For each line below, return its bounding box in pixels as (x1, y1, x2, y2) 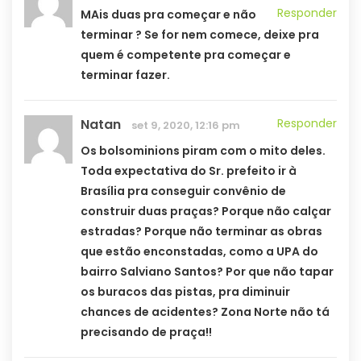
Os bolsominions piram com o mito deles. (81, 143, 326, 160)
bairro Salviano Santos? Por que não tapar (81, 263, 334, 280)
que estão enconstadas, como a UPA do (81, 243, 318, 260)
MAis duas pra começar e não (81, 6, 256, 23)
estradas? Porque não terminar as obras (81, 223, 322, 240)
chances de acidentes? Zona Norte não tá (81, 304, 330, 321)
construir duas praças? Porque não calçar (81, 203, 331, 220)
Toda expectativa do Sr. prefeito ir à (81, 163, 297, 180)
